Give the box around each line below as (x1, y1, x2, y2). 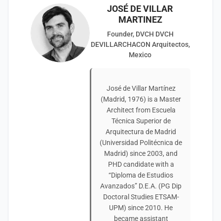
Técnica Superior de (111, 117, 171, 125)
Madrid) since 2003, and (104, 149, 178, 157)
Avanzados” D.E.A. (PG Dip (100, 182, 182, 190)
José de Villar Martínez (106, 84, 176, 92)
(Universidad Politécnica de (100, 139, 182, 147)
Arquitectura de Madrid (106, 128, 176, 136)
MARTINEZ (118, 14, 162, 25)
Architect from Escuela (106, 106, 176, 114)
